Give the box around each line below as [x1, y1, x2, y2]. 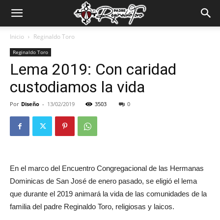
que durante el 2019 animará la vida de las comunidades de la [10, 190, 207, 198]
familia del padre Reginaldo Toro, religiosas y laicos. [10, 202, 176, 211]
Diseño [21, 100, 39, 108]
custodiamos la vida [10, 78, 145, 96]
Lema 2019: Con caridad [10, 60, 176, 79]
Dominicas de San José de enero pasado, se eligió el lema [10, 177, 197, 185]
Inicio [10, 32, 24, 41]
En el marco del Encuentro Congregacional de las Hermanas [10, 164, 204, 172]
